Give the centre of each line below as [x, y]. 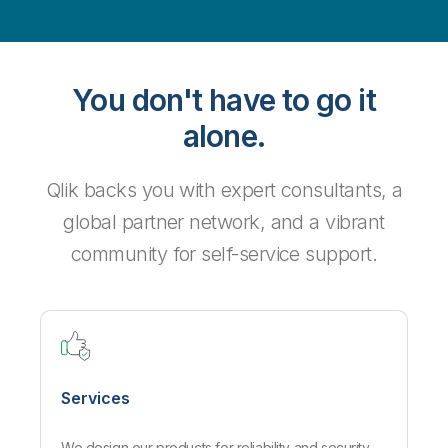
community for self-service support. [224, 254]
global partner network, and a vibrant [224, 222]
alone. [224, 136]
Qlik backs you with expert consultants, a [224, 190]
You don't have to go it [224, 100]
